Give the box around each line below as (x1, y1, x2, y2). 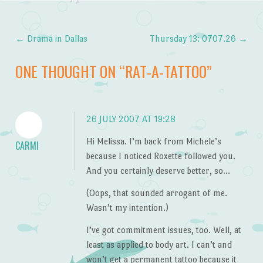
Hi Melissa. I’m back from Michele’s (86, 136, 221, 147)
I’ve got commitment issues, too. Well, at (86, 224, 241, 235)
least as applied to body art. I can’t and (86, 239, 232, 249)
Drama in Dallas (24, 33, 87, 43)
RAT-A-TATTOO (124, 60, 207, 83)
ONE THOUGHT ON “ (15, 60, 125, 83)
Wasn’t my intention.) (86, 202, 168, 213)
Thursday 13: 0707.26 (150, 33, 239, 43)
